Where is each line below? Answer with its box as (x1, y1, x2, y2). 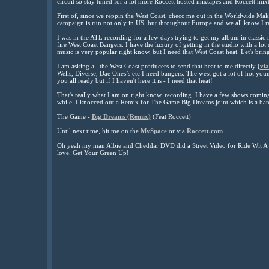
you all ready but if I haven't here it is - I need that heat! (56, 77, 213, 84)
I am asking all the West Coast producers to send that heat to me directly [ (56, 62, 260, 70)
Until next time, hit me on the (56, 127, 141, 134)
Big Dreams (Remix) (91, 113, 151, 120)
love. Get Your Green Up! (56, 149, 129, 156)
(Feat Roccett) (150, 113, 191, 120)
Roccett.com (186, 127, 223, 134)
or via (168, 127, 187, 134)
